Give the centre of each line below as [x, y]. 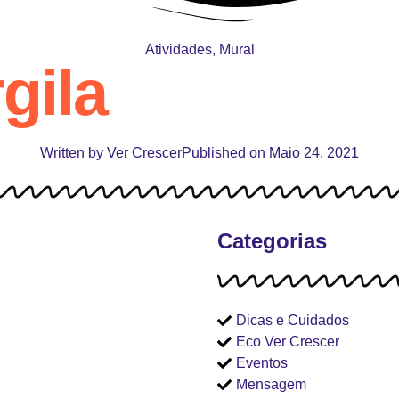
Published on [224, 152]
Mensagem [271, 384]
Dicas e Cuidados [293, 320]
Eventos [262, 362]
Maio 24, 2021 [314, 152]
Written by [72, 152]
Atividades [178, 49]
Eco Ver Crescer [288, 341]
